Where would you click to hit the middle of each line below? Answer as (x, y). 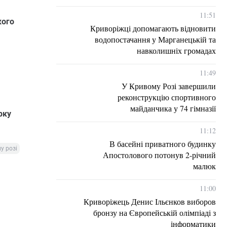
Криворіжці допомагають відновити (153, 28)
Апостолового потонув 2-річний (159, 155)
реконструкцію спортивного (167, 97)
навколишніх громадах (176, 50)
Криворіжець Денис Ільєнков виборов (150, 201)
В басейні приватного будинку (163, 144)
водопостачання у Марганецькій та (155, 39)
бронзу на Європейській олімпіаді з (155, 213)
